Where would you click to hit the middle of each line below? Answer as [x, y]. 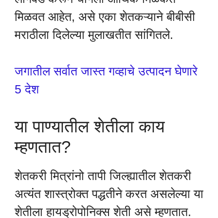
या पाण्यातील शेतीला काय [90, 127]
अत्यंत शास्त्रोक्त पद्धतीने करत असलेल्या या [109, 194]
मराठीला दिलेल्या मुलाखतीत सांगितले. [94, 35]
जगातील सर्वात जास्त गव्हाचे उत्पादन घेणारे [106, 71]
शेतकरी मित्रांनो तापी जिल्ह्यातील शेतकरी [103, 176]
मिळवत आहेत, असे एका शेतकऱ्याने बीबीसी [105, 17]
